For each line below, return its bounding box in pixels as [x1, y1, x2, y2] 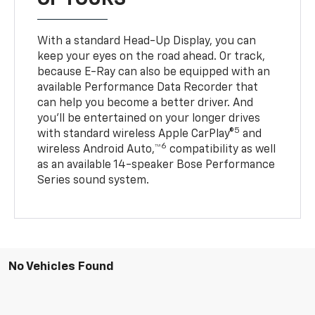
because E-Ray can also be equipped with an [37, 66, 271, 78]
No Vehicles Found [8, 260, 114, 273]
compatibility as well [167, 143, 276, 155]
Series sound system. [37, 174, 150, 186]
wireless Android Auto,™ [37, 143, 162, 155]
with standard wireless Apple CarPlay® [37, 128, 235, 140]
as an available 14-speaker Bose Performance [37, 159, 276, 171]
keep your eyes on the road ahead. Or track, [37, 51, 266, 63]
